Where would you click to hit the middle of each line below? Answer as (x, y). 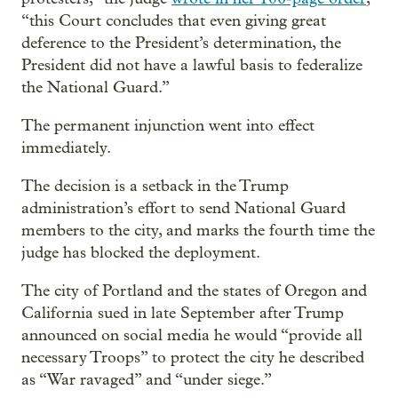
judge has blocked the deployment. (141, 253)
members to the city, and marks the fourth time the (198, 231)
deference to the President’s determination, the (181, 43)
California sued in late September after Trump (183, 313)
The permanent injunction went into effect (168, 126)
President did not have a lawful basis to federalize (192, 65)
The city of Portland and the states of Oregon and (194, 291)
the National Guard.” (96, 88)
